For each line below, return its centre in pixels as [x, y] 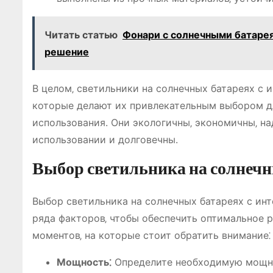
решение [67, 52]
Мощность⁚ [84, 262]
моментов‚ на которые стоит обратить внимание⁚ [151, 235]
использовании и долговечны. [105, 140]
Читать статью [81, 35]
